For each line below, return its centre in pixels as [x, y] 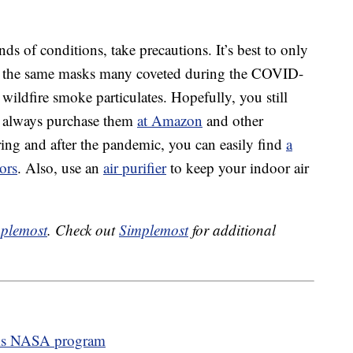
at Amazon [170, 121]
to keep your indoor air [238, 168]
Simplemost [154, 230]
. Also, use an [60, 168]
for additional [232, 230]
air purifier [135, 168]
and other [233, 121]
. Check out [83, 230]
